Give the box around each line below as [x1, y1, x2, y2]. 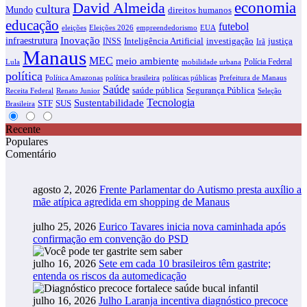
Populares [5, 136, 48, 148]
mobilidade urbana [182, 58, 241, 66]
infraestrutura [5, 35, 58, 47]
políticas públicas [162, 73, 217, 82]
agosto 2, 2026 [33, 184, 97, 196]
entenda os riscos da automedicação [33, 270, 186, 282]
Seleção [258, 87, 282, 95]
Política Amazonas [45, 73, 103, 82]
